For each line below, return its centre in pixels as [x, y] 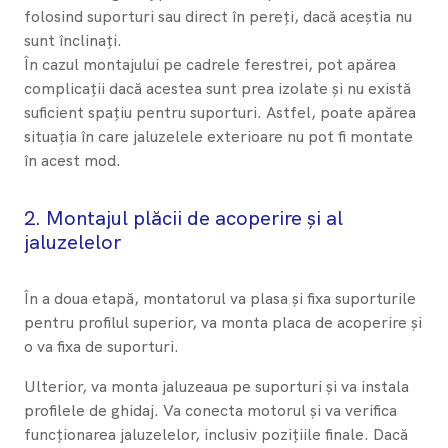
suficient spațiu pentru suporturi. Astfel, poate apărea [220, 112]
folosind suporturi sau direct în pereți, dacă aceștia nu [218, 16]
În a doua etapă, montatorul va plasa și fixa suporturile [220, 299]
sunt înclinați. [73, 40]
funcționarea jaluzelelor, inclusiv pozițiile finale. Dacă [216, 435]
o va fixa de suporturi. [101, 347]
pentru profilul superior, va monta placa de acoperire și [223, 323]
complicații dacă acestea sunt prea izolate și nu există [217, 88]
